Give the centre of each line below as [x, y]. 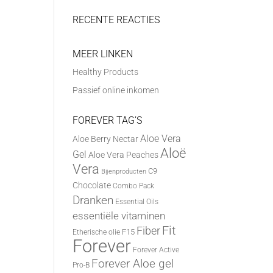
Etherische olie [97, 232]
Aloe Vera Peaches [124, 154]
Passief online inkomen [116, 90]
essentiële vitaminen [119, 215]
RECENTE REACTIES [116, 19]
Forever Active [156, 250]
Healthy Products [106, 72]
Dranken [93, 200]
